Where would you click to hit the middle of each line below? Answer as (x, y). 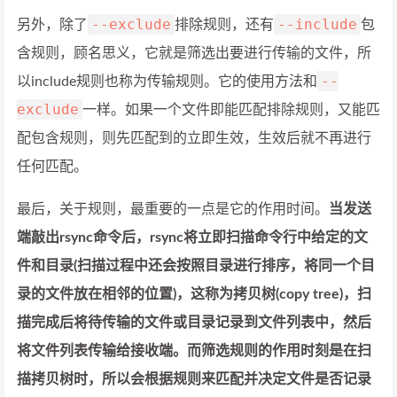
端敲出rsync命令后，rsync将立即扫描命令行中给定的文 (192, 237)
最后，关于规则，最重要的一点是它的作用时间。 (173, 209)
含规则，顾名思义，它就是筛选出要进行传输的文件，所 (194, 53)
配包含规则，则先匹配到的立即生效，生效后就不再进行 (194, 138)
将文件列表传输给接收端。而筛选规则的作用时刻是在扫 (194, 350)
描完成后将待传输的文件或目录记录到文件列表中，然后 (194, 322)
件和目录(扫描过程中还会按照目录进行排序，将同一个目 (196, 265)
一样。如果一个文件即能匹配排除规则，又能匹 (231, 109)
